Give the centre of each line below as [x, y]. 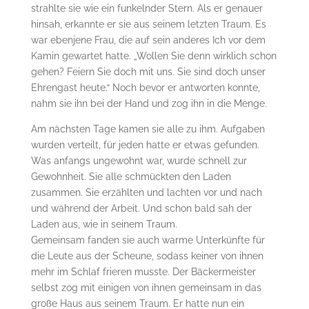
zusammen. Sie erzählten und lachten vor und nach [146, 192]
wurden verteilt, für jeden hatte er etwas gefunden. [145, 144]
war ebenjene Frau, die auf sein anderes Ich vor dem [148, 40]
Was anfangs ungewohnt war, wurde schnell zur [139, 160]
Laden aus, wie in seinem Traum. [104, 224]
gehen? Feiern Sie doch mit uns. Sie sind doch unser [148, 71]
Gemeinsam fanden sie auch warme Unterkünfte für [148, 240]
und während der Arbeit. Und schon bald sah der [141, 208]
